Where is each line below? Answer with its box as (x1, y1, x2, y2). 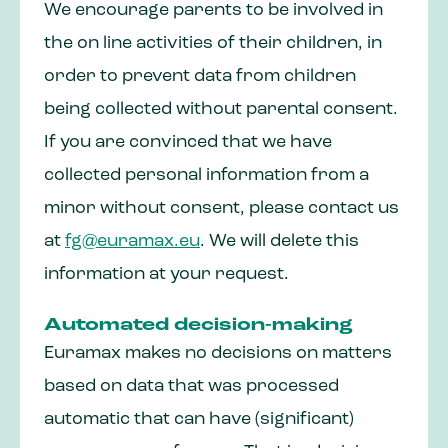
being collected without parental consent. (44, 100, 398, 120)
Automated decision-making (44, 316, 353, 336)
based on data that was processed (44, 377, 339, 397)
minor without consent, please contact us (44, 199, 399, 219)
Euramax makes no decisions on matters (44, 344, 392, 364)
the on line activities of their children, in (44, 34, 382, 54)
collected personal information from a (44, 166, 369, 186)
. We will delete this (200, 232, 359, 252)
